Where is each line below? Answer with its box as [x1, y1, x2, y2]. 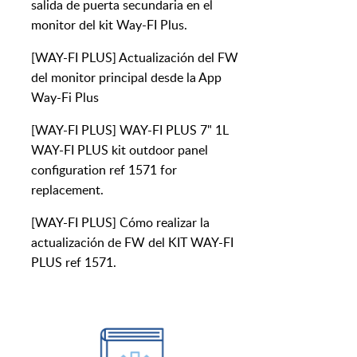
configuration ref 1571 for [31, 161, 177, 179]
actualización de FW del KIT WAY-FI [31, 233, 233, 252]
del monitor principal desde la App [31, 69, 222, 87]
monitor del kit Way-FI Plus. [31, 16, 187, 34]
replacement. [31, 181, 104, 199]
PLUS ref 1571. [31, 253, 116, 272]
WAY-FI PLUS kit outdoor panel [31, 141, 208, 159]
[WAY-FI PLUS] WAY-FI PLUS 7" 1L [31, 121, 229, 139]
